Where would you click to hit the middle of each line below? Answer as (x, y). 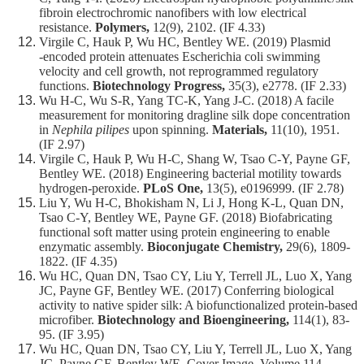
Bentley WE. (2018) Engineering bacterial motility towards (190, 174)
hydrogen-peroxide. (91, 188)
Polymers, (124, 28)
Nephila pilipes (91, 130)
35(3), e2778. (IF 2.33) (287, 86)
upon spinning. (171, 130)
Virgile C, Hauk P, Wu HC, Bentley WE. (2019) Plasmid (185, 42)
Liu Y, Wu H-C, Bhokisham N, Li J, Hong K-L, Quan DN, (191, 203)
